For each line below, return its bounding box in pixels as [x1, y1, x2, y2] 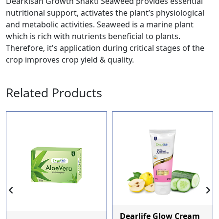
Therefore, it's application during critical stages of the [6, 43, 204, 54]
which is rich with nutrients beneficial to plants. [6, 31, 180, 42]
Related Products [6, 84, 102, 101]
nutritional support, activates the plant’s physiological [6, 7, 204, 19]
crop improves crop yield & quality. [6, 54, 134, 66]
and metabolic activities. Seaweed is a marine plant [6, 19, 194, 30]
